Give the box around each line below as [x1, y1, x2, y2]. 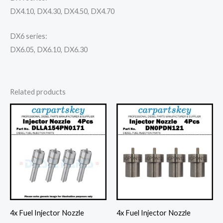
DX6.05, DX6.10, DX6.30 [10, 45, 88, 54]
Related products [10, 88, 66, 97]
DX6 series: [10, 31, 47, 40]
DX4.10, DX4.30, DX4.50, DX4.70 [10, 6, 114, 15]
